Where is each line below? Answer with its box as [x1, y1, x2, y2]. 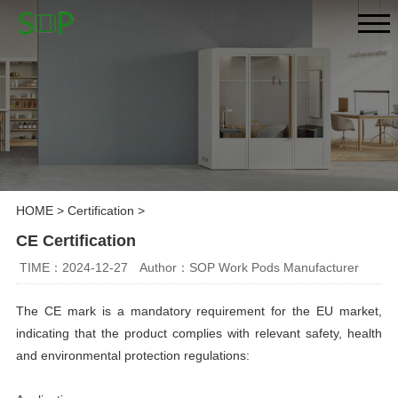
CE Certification [15, 232, 136, 251]
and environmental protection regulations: [15, 347, 250, 362]
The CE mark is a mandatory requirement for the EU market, [15, 303, 383, 318]
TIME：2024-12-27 [20, 259, 129, 275]
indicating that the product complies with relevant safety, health [15, 325, 383, 340]
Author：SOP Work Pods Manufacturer [139, 259, 360, 275]
